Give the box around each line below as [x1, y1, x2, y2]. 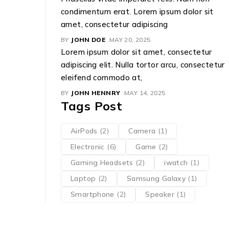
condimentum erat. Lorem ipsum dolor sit [61, 7, 214, 17]
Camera [128, 126, 156, 136]
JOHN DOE [71, 36, 106, 44]
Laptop [71, 174, 96, 184]
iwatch [164, 158, 188, 168]
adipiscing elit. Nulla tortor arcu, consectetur [61, 60, 225, 70]
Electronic [71, 142, 105, 152]
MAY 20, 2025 [109, 36, 151, 44]
